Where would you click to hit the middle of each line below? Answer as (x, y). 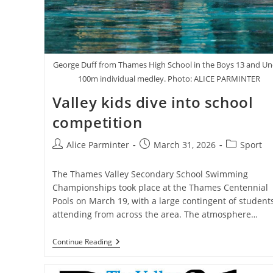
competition (97, 122)
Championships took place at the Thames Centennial (160, 187)
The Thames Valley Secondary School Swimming (150, 174)
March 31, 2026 (184, 144)
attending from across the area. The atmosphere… (155, 214)
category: (244, 157)
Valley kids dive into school (153, 102)
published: (161, 157)
